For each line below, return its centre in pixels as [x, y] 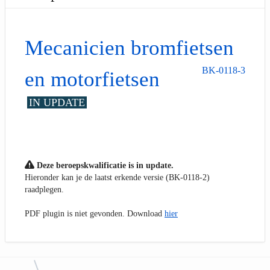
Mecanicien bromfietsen [129, 47]
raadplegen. [44, 189]
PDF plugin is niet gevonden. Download [95, 213]
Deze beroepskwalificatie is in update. [104, 165]
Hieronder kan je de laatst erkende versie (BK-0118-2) [117, 177]
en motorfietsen [92, 79]
